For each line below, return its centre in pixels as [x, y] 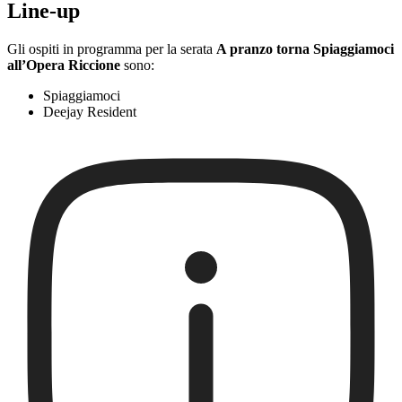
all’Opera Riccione [64, 66]
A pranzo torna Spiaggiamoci [305, 49]
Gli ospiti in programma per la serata [112, 49]
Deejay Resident [90, 112]
